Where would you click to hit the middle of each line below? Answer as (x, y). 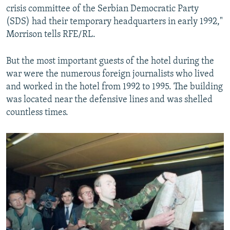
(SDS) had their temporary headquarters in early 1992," (114, 22)
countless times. (37, 113)
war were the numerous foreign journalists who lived (110, 74)
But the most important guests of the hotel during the (110, 62)
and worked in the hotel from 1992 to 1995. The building (114, 87)
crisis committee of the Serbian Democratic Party (102, 9)
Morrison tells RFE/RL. (51, 35)
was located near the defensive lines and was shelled (109, 100)
